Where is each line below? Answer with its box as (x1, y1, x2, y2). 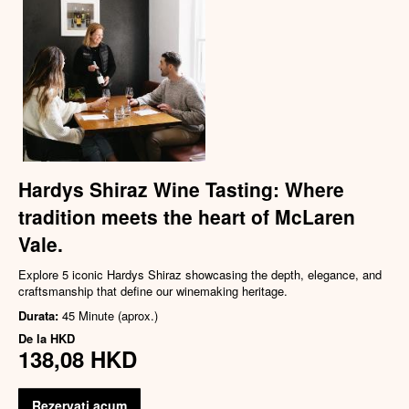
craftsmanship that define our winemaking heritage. (18, 282, 288, 300)
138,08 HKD (18, 343, 137, 375)
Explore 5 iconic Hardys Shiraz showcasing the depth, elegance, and (18, 266, 382, 284)
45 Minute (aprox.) (62, 307, 158, 325)
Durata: (18, 307, 62, 325)
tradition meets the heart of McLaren (18, 203, 355, 231)
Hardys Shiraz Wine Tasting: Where (18, 175, 344, 204)
